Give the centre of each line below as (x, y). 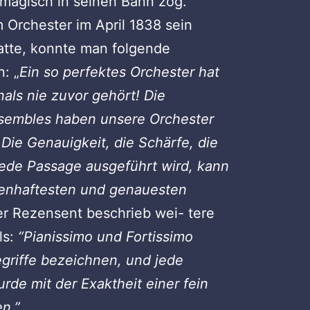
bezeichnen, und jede (112, 260)
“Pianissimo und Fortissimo (106, 236)
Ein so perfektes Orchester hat (120, 72)
